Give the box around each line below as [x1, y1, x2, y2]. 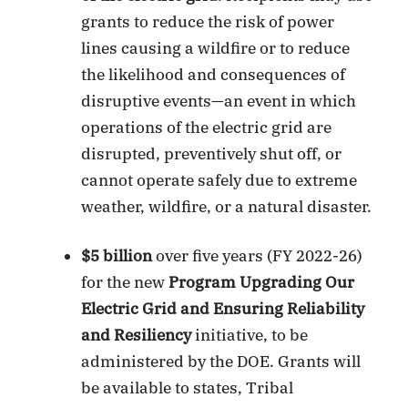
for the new [81, 272, 169, 293]
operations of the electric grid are [81, 117, 332, 138]
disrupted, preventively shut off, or [81, 143, 342, 164]
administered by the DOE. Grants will [81, 352, 362, 372]
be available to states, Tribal [81, 378, 294, 399]
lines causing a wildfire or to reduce [81, 37, 351, 58]
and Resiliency [81, 325, 192, 346]
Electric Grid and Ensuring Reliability [81, 299, 365, 320]
